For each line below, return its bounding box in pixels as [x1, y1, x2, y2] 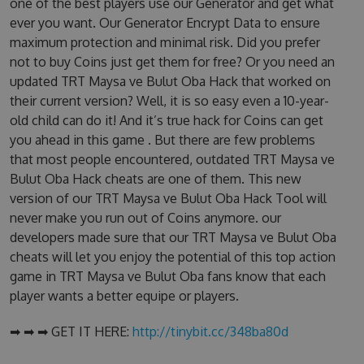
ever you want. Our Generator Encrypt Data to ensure [9, 15, 320, 31]
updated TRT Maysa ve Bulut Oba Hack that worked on [9, 73, 331, 89]
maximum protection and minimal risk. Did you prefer [9, 34, 320, 50]
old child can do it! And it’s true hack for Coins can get [9, 112, 323, 128]
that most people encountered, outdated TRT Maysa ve [9, 151, 335, 167]
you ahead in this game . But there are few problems [9, 132, 315, 148]
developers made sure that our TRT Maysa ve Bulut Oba [9, 229, 336, 245]
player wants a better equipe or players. [9, 288, 239, 304]
